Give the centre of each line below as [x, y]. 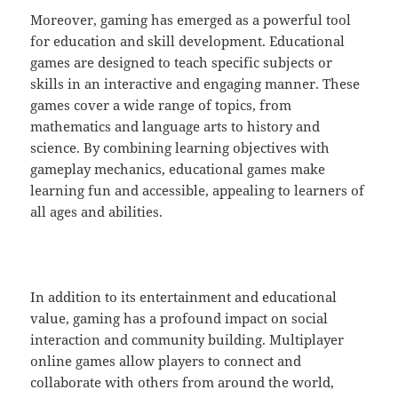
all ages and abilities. [97, 212]
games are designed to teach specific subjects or [182, 63]
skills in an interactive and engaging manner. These [195, 84]
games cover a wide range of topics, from [161, 105]
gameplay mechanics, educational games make [178, 169]
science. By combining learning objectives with [180, 148]
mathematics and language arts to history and [175, 127]
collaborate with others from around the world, [183, 382]
